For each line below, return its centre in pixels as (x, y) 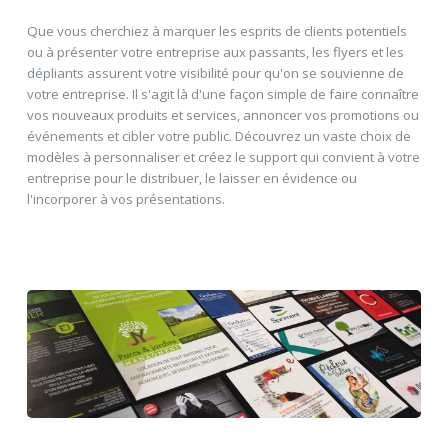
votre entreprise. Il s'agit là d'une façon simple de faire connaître (222, 93)
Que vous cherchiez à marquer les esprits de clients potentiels (216, 30)
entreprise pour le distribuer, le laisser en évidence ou (191, 177)
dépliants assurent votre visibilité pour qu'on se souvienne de (215, 72)
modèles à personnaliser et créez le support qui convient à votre (223, 156)
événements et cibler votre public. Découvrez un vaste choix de (218, 135)
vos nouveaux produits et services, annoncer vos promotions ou (222, 114)
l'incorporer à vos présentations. (125, 198)
